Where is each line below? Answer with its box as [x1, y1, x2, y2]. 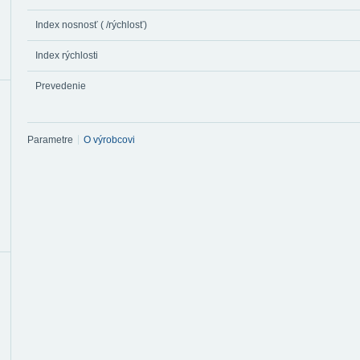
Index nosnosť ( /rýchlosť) [35, 19, 147, 31]
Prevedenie [35, 80, 86, 92]
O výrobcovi [84, 134, 135, 146]
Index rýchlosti [35, 50, 98, 61]
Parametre [27, 134, 73, 146]
